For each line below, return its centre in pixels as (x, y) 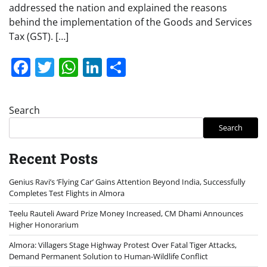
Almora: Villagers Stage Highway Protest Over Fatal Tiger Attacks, (123, 245)
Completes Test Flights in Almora (67, 193)
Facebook (73, 67)
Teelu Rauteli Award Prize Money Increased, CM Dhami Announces (126, 213)
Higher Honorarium (44, 224)
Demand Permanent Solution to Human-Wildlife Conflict (108, 256)
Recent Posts (53, 158)
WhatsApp (124, 67)
